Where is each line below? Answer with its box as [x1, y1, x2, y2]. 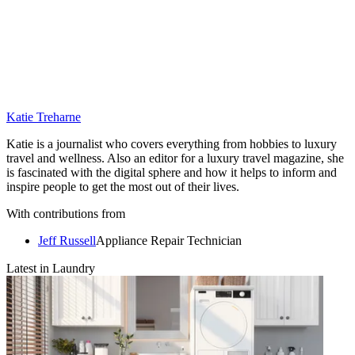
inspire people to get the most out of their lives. [6, 180, 239, 194]
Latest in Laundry [6, 261, 95, 276]
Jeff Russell [38, 234, 96, 248]
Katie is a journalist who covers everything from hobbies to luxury [6, 137, 337, 151]
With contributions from [6, 207, 125, 221]
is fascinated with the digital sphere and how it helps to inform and [6, 166, 337, 180]
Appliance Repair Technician [96, 234, 242, 248]
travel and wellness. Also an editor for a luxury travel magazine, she [6, 151, 344, 166]
